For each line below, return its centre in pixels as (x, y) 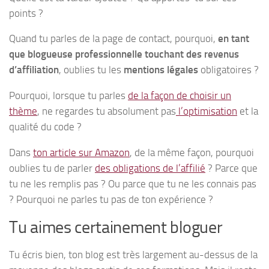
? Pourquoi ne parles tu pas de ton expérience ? (111, 199)
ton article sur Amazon (81, 152)
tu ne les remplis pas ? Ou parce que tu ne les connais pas (133, 183)
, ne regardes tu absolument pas (107, 111)
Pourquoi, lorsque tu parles (68, 95)
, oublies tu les (91, 70)
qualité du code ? (45, 127)
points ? (26, 13)
